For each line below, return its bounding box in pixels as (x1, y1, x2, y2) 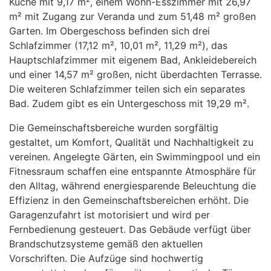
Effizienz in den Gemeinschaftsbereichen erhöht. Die (9, 194, 249, 206)
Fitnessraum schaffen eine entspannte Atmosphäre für (9, 165, 256, 177)
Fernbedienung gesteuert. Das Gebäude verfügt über (9, 223, 251, 235)
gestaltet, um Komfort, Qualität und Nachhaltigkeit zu (9, 136, 253, 148)
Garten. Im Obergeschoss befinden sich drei (9, 25, 210, 37)
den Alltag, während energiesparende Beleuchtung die (9, 180, 256, 192)
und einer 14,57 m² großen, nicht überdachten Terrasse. (9, 68, 262, 80)
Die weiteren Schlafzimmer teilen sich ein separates (9, 83, 245, 95)
